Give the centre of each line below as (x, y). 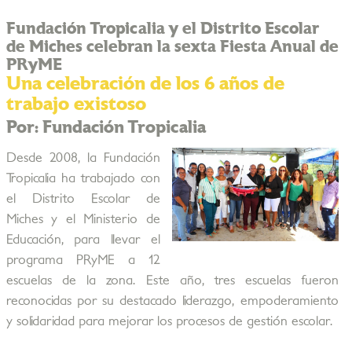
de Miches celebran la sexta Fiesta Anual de (172, 47)
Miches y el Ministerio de (83, 219)
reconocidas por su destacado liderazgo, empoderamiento (172, 301)
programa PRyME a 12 (83, 260)
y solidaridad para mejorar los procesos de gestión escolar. (169, 321)
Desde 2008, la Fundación (83, 158)
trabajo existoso (76, 104)
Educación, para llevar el (83, 240)
